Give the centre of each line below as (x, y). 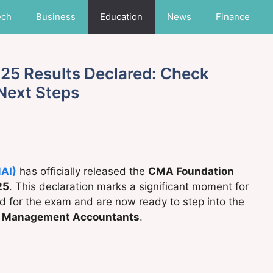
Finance (233, 17)
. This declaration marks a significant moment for (129, 187)
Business (56, 17)
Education (121, 17)
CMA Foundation (191, 172)
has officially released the (84, 172)
